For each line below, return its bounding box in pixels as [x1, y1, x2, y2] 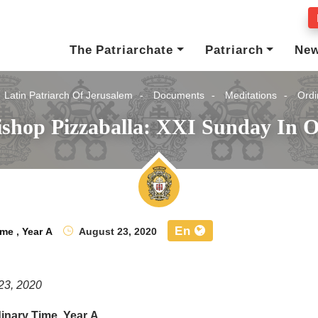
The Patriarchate [70, 37, 174, 63]
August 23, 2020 [76, 221, 158, 242]
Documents [153, 84, 204, 106]
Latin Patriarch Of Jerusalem [4, 84, 133, 106]
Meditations [225, 84, 277, 106]
